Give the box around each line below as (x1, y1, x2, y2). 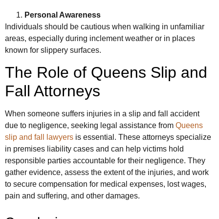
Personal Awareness (24, 10, 101, 19)
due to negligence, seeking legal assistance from (5, 121, 175, 130)
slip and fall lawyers (5, 133, 73, 142)
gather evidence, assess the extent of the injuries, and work (5, 168, 209, 177)
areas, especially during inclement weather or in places (5, 34, 195, 43)
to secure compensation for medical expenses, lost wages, (5, 180, 206, 189)
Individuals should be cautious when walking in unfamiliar (5, 22, 204, 31)
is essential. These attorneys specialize (73, 133, 211, 142)
